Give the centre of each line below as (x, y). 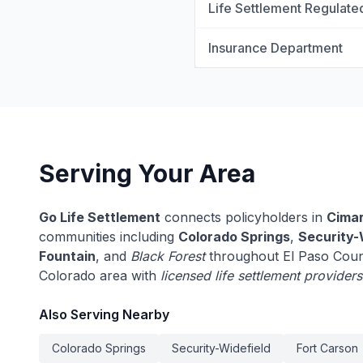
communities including (109, 237)
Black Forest (168, 256)
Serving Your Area (147, 173)
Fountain (67, 256)
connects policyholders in (243, 217)
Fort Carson (327, 348)
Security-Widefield (221, 348)
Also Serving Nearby (104, 314)
